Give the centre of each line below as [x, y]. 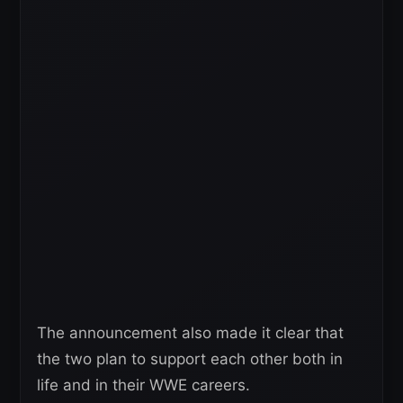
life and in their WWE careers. [143, 385]
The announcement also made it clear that [190, 332]
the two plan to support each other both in [190, 358]
